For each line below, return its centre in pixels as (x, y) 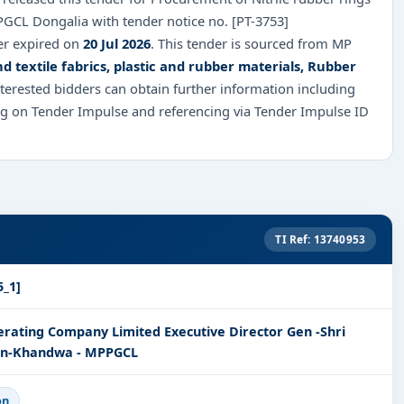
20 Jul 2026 (117, 43)
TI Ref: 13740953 (320, 239)
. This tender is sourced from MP (251, 43)
